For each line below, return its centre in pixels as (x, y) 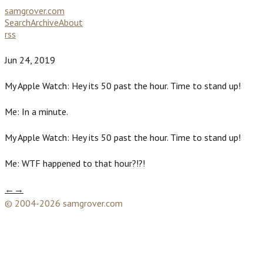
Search (18, 22)
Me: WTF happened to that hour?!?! (75, 163)
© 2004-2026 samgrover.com (64, 203)
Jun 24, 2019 (30, 60)
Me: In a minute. (36, 111)
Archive (45, 22)
